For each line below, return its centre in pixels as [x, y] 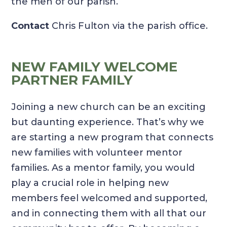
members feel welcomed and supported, [109, 198]
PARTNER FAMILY [72, 80]
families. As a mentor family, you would [103, 168]
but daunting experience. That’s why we [108, 122]
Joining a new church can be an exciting [109, 107]
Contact [30, 26]
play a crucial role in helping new [90, 183]
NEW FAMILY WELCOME [94, 67]
